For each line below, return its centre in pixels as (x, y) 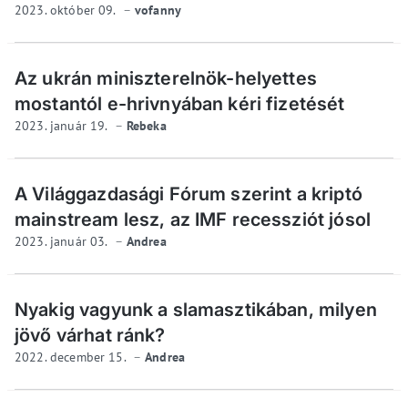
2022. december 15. (72, 357)
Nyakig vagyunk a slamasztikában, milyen (196, 309)
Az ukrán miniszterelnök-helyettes (166, 78)
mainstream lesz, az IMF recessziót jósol (193, 219)
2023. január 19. (63, 125)
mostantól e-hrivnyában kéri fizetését (180, 103)
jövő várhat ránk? (90, 335)
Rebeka (146, 125)
